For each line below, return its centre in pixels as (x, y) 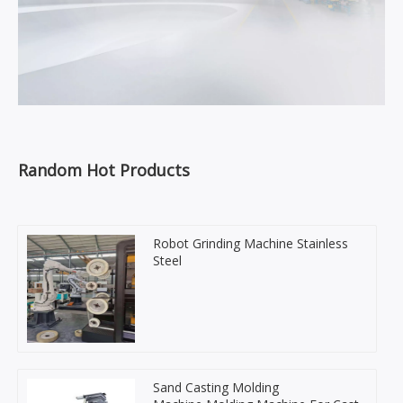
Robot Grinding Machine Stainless (251, 243)
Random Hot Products (104, 170)
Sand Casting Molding (216, 387)
